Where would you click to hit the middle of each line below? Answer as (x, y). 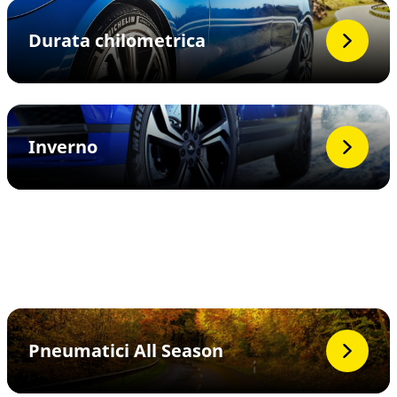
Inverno (63, 147)
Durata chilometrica (117, 40)
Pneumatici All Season (126, 350)
